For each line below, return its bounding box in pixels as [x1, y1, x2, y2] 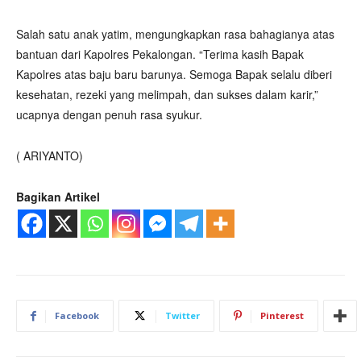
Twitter [165, 309, 200, 322]
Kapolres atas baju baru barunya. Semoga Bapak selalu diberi [16, 66, 332, 82]
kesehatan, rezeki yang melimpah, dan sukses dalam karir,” [16, 86, 318, 102]
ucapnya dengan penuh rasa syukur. [16, 106, 202, 122]
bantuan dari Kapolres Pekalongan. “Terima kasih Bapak [16, 46, 304, 62]
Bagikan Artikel [16, 189, 100, 205]
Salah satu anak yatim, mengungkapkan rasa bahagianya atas [16, 26, 334, 42]
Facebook [55, 309, 99, 322]
